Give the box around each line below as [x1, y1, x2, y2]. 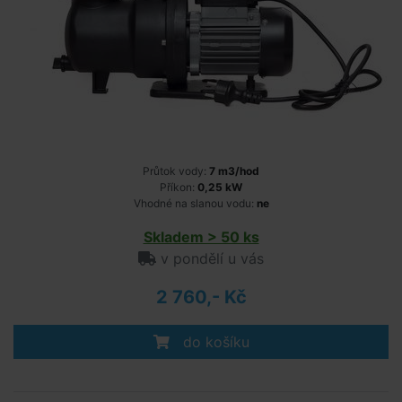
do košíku [178, 333, 249, 351]
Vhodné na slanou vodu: [133, 197, 257, 210]
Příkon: [160, 180, 197, 194]
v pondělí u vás [156, 249, 264, 267]
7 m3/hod [209, 164, 259, 178]
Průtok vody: [143, 164, 209, 178]
